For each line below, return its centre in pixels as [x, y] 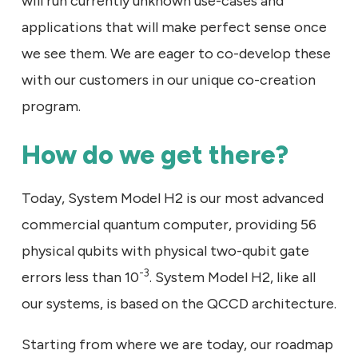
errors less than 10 [80, 277]
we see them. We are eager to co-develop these [176, 53]
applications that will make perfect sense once [174, 27]
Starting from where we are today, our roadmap [177, 344]
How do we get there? [155, 155]
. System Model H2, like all [233, 277]
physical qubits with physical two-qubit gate [165, 251]
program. [51, 106]
